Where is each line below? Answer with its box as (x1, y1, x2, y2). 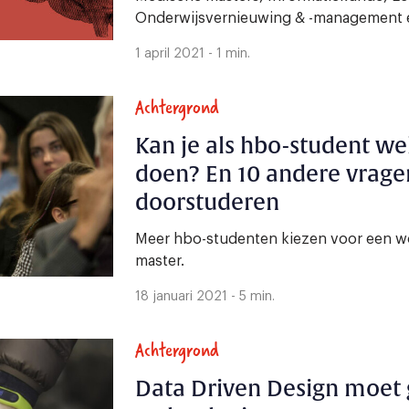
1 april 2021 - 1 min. (135, 47, 250, 61)
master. (135, 254, 184, 269)
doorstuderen (135, 189, 279, 217)
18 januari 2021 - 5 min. (135, 290, 275, 304)
